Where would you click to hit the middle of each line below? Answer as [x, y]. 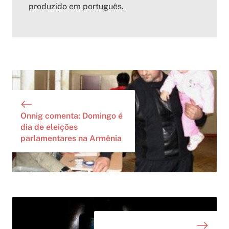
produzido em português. [76, 6]
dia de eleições [49, 127]
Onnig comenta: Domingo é [72, 116]
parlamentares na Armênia [71, 138]
